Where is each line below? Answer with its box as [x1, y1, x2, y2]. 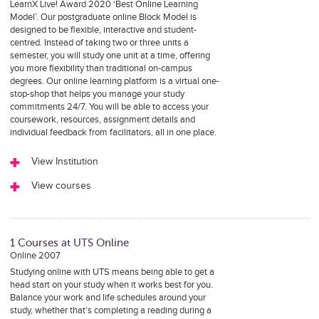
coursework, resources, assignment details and [9, 114, 195, 125]
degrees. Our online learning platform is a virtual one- [9, 75, 219, 87]
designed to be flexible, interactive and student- [9, 24, 197, 36]
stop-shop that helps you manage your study [9, 88, 184, 100]
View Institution [31, 156, 98, 167]
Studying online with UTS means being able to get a [9, 266, 214, 278]
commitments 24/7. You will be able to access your [9, 101, 209, 113]
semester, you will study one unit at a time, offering [9, 50, 210, 61]
